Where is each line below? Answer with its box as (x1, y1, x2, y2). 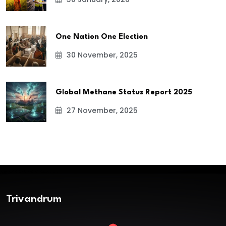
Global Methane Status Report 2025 (55, 88, 192, 96)
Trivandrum (6, 194, 62, 204)
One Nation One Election (55, 33, 148, 41)
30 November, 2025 (65, 49, 138, 60)
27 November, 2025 (65, 105, 138, 116)
